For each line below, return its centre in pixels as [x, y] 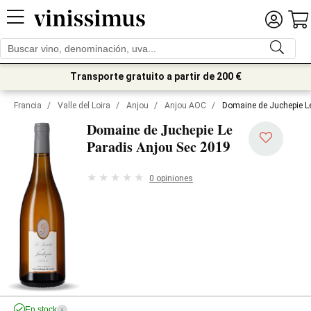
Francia [28, 106]
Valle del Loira [84, 106]
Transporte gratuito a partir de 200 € [155, 76]
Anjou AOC [185, 106]
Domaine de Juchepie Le [160, 129]
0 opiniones [171, 178]
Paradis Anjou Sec [142, 147]
